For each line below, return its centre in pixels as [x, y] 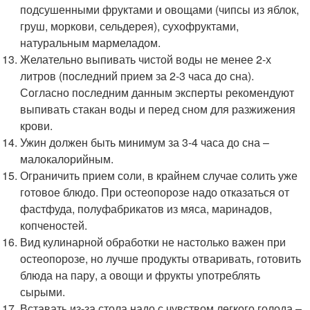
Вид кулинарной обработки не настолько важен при [153, 242]
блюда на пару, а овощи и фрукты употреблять [140, 275]
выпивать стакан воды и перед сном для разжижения [158, 109]
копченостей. [54, 225]
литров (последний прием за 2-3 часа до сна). [137, 76]
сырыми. [43, 292]
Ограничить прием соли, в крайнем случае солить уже [159, 175]
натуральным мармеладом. [91, 43]
